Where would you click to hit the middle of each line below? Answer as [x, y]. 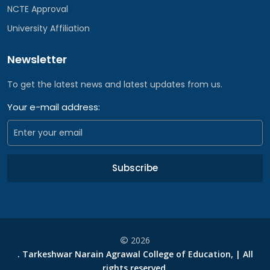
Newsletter [37, 59]
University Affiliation [49, 28]
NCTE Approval [38, 9]
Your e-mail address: [54, 107]
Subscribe [135, 168]
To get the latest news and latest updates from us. [115, 84]
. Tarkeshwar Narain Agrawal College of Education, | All [135, 254]
